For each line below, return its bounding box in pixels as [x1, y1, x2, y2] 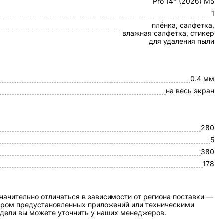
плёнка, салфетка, [152, 21, 214, 29]
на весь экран [166, 86, 214, 95]
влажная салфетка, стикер [122, 29, 214, 37]
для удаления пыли [149, 37, 214, 45]
